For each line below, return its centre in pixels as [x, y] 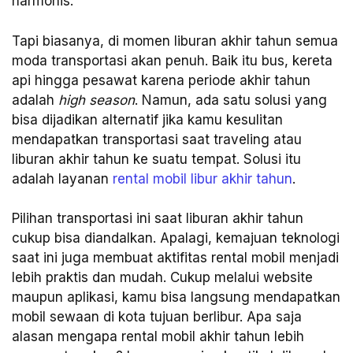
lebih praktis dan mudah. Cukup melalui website [162, 278]
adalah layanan [62, 178]
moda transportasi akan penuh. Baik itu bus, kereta [172, 60]
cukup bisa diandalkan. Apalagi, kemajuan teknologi [176, 238]
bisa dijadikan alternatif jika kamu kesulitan [147, 119]
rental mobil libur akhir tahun [203, 178]
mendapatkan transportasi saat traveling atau [157, 139]
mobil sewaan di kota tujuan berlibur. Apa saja [157, 317]
